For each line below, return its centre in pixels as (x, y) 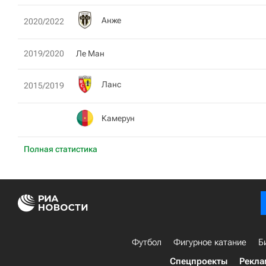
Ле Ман (90, 53)
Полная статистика (61, 149)
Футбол (147, 242)
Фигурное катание (210, 242)
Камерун (118, 118)
